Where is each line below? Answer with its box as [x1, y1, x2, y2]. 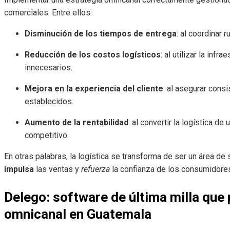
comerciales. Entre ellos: [4, 8, 92, 18]
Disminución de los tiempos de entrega [25, 29, 177, 39]
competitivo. [25, 130, 69, 141]
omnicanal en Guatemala [4, 206, 151, 222]
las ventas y [34, 164, 81, 175]
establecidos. [25, 97, 73, 107]
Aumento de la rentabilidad [25, 118, 128, 128]
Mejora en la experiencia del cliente [25, 84, 163, 94]
